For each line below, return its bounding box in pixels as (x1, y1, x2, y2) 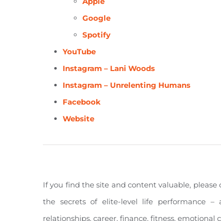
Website (63, 114, 94, 124)
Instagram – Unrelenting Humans (63, 80, 190, 90)
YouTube (63, 47, 96, 57)
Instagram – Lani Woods (63, 64, 155, 74)
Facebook (63, 97, 101, 107)
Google (82, 13, 110, 23)
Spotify (82, 30, 110, 40)
